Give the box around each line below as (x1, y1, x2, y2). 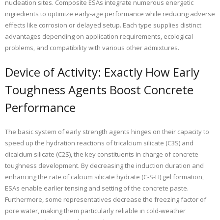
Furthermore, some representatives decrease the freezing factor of (5, 195, 206, 204)
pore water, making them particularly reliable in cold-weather (5, 206, 186, 216)
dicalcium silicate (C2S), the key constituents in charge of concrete (5, 150, 198, 159)
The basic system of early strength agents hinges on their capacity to (5, 127, 209, 137)
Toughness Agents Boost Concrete (5, 82, 193, 98)
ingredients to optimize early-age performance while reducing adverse (5, 9, 215, 19)
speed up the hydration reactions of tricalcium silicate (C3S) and (5, 138, 193, 148)
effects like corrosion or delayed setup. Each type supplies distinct (5, 21, 201, 30)
